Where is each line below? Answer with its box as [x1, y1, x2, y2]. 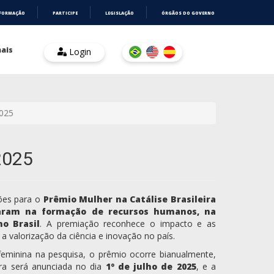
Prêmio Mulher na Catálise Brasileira [43, 193, 217, 205]
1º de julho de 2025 [105, 261, 196, 272]
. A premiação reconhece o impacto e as [40, 218, 217, 229]
